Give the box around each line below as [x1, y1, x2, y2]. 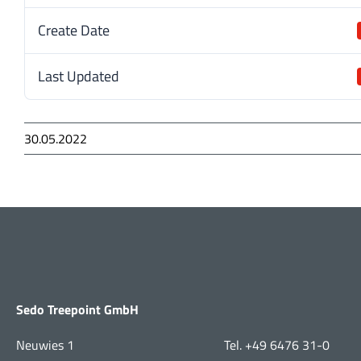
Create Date [38, 19, 110, 41]
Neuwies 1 [16, 335, 74, 355]
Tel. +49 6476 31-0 [224, 335, 330, 355]
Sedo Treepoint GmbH [16, 300, 139, 319]
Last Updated [38, 64, 119, 87]
